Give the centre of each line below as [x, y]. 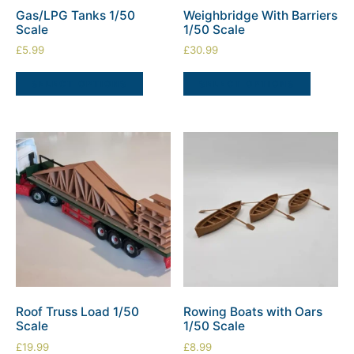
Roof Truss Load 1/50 [77, 312]
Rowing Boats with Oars [253, 312]
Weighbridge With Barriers [261, 15]
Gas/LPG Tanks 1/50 [75, 15]
